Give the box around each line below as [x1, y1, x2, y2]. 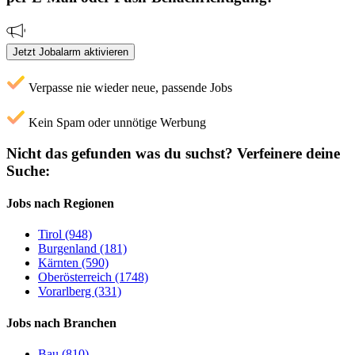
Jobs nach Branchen [6, 315, 116, 330]
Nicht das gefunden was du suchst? [6, 144, 233, 162]
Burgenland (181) [38, 242, 127, 256]
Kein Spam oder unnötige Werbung [25, 116, 206, 130]
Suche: [6, 162, 50, 179]
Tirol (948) [38, 227, 92, 242]
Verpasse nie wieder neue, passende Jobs [25, 81, 232, 95]
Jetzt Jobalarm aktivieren [13, 46, 128, 59]
